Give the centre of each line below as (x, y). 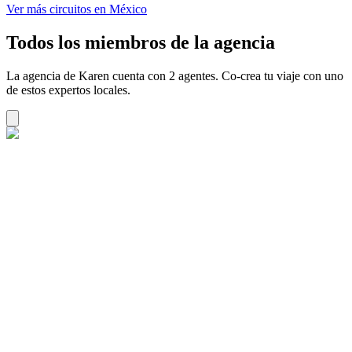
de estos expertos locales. (68, 90)
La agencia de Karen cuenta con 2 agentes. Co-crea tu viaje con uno (175, 75)
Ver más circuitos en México (77, 9)
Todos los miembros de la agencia (141, 42)
